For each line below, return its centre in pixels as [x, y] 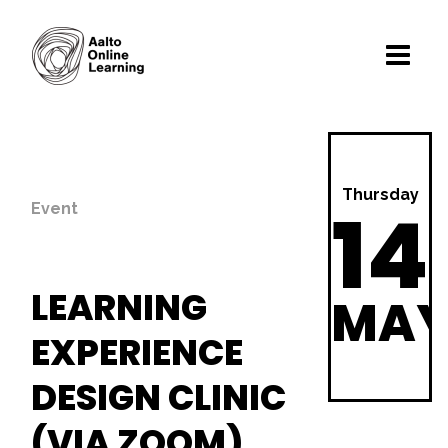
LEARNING [119, 307]
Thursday [380, 194]
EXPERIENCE [137, 352]
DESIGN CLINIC [158, 397]
